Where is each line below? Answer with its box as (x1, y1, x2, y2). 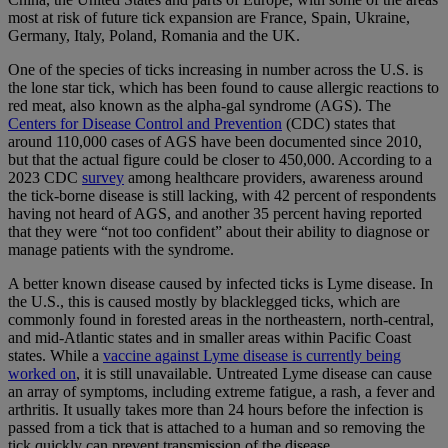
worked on (8, 365, 76, 383)
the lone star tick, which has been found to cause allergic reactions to (8, 79, 439, 97)
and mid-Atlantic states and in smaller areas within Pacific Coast (8, 329, 411, 347)
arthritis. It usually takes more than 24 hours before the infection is (8, 401, 423, 419)
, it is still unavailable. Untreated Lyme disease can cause (76, 365, 432, 383)
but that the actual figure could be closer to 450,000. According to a (8, 151, 432, 169)
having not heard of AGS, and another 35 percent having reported (8, 205, 422, 223)
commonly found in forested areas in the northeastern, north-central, (8, 311, 434, 329)
